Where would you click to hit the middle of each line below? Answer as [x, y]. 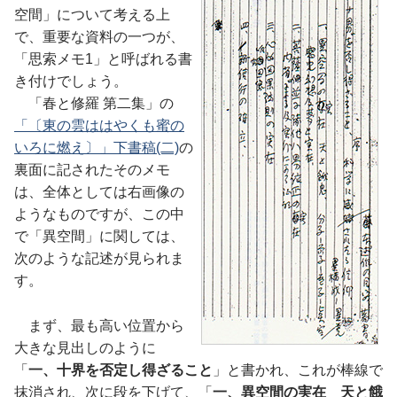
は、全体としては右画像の [99, 192]
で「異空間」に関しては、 [99, 236]
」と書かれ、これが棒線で [298, 370]
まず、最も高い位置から [99, 325]
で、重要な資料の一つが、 [99, 37]
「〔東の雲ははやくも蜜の [99, 125]
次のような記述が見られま [99, 258]
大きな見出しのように [85, 347]
